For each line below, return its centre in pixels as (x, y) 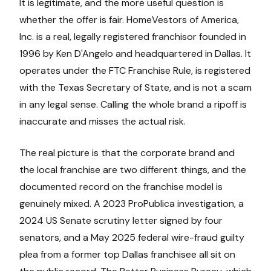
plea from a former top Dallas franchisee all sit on (127, 255)
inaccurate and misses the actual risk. (103, 122)
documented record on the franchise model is (121, 187)
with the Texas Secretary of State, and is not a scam (135, 88)
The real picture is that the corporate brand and (127, 153)
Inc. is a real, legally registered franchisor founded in (133, 37)
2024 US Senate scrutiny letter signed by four (121, 221)
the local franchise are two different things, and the (133, 170)
